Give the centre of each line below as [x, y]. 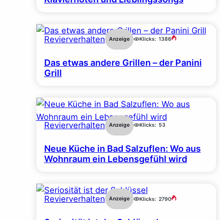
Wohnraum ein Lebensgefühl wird [115, 159]
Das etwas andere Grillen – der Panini [123, 62]
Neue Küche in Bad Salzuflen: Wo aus [122, 149]
